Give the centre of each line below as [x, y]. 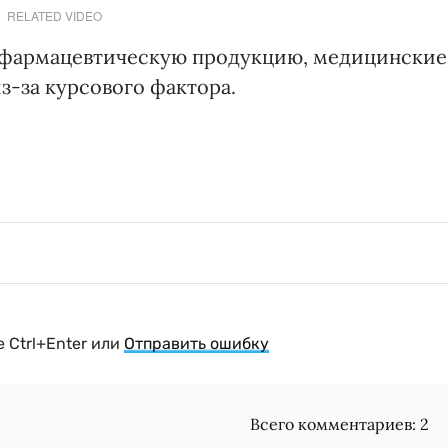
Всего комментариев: [335, 424]
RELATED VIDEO [54, 16]
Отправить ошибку [196, 344]
